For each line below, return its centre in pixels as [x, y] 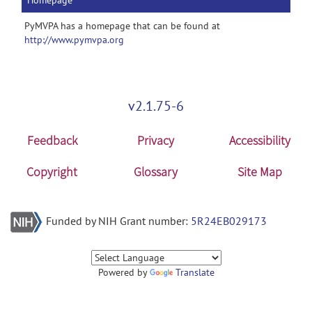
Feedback [52, 140]
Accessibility [260, 140]
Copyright [52, 172]
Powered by [124, 272]
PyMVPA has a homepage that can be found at [122, 26]
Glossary [156, 172]
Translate [195, 272]
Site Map [260, 172]
